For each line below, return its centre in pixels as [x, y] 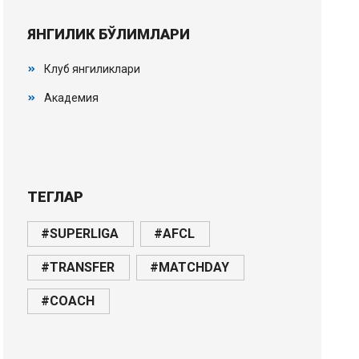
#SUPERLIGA [80, 234]
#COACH [68, 301]
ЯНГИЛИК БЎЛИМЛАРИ [109, 34]
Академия [72, 98]
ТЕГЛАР [56, 197]
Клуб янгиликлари [93, 69]
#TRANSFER [78, 267]
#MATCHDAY [190, 267]
